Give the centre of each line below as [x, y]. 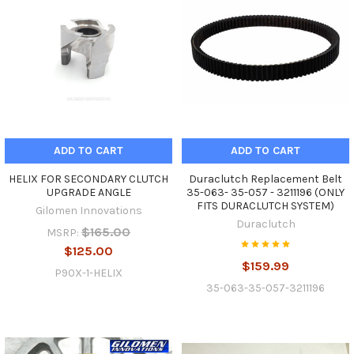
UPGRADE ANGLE [88, 192]
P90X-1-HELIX [88, 273]
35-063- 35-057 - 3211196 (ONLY [265, 192]
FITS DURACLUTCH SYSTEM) [265, 205]
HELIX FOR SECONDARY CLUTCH [88, 179]
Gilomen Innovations [88, 210]
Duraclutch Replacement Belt [265, 179]
